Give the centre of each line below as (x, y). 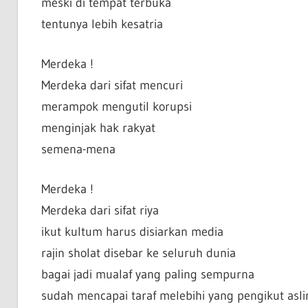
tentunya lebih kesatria (102, 24)
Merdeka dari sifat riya (100, 211)
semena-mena (78, 150)
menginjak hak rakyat (98, 128)
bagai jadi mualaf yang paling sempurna (147, 275)
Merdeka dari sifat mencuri (112, 86)
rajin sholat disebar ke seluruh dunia (138, 253)
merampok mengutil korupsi (116, 107)
